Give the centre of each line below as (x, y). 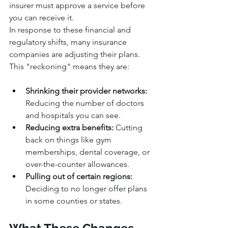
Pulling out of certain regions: (79, 177)
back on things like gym (69, 140)
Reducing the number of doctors (86, 103)
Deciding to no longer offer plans (87, 189)
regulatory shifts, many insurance (69, 42)
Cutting (129, 128)
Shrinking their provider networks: (86, 91)
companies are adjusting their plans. (76, 54)
